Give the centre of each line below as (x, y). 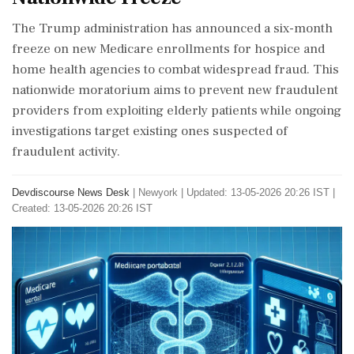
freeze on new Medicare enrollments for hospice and (168, 49)
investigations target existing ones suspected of (150, 131)
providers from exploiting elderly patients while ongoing (177, 111)
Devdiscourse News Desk (71, 192)
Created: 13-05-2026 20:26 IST (82, 208)
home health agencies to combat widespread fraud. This (175, 70)
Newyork (158, 192)
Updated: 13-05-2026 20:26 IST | (261, 192)
